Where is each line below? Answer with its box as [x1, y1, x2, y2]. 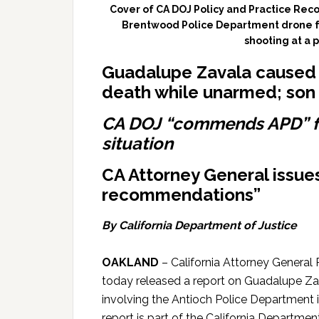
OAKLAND [102, 256, 159, 270]
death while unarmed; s [102, 82, 295, 103]
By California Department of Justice [102, 219, 297, 233]
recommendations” [102, 184, 261, 206]
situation [102, 133, 173, 155]
